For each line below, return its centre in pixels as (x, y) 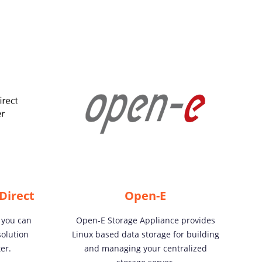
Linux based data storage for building (145, 234)
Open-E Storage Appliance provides (145, 220)
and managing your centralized (145, 248)
